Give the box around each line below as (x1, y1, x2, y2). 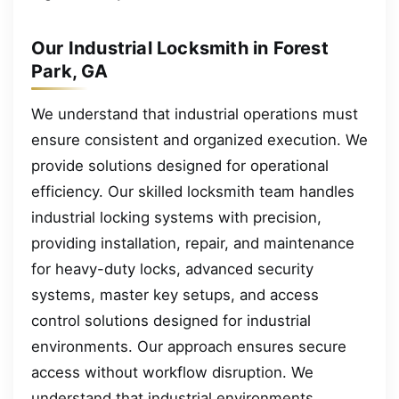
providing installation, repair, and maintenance (31, 234, 354, 253)
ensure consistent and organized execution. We (31, 131, 368, 150)
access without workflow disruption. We (31, 363, 313, 382)
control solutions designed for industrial (31, 312, 311, 330)
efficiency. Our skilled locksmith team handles (31, 183, 354, 201)
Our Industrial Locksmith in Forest (31, 37, 329, 60)
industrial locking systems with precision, (31, 208, 322, 227)
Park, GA (31, 61, 109, 83)
